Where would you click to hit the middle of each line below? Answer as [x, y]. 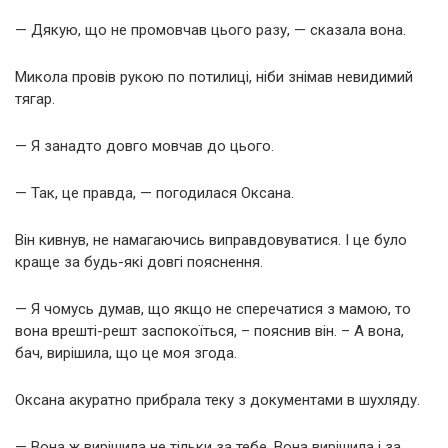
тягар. [35, 98]
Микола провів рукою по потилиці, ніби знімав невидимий [214, 76]
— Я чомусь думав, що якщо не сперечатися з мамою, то [213, 308]
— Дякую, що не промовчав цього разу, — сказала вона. [210, 29]
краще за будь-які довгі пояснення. [139, 261]
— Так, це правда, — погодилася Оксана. [154, 192]
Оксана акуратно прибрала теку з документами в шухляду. [217, 399]
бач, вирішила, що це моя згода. [126, 352]
